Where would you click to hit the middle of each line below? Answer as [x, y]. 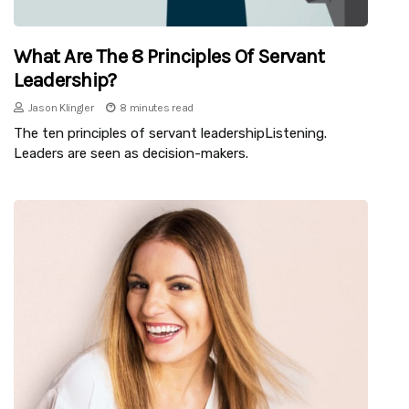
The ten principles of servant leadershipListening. [170, 133]
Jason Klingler [61, 107]
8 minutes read [157, 107]
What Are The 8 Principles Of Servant [169, 56]
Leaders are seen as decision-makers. [131, 153]
